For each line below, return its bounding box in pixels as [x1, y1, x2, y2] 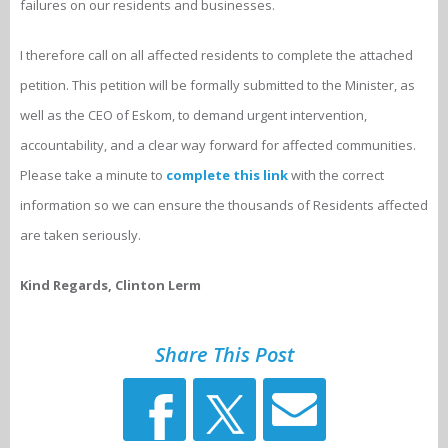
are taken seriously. [20, 226, 144, 244]
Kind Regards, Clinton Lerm [20, 276, 204, 294]
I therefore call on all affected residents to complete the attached [20, 46, 413, 64]
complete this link [166, 166, 288, 184]
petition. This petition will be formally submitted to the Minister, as [20, 76, 415, 94]
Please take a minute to [20, 166, 166, 184]
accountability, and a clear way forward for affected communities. [20, 136, 416, 154]
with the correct [288, 166, 384, 184]
